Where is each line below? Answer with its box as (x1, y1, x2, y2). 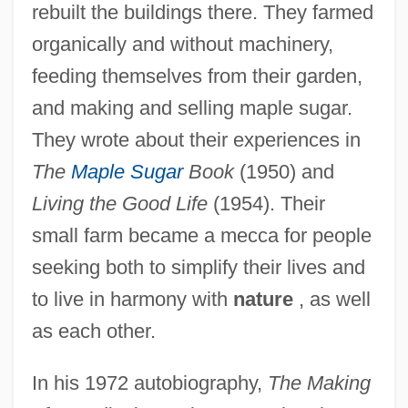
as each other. (31, 319, 156, 342)
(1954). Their (207, 191, 325, 215)
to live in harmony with (31, 287, 233, 311)
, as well (292, 287, 371, 311)
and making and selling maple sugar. (31, 96, 352, 119)
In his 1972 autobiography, (31, 371, 268, 394)
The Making (267, 371, 371, 394)
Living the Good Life (31, 191, 208, 215)
